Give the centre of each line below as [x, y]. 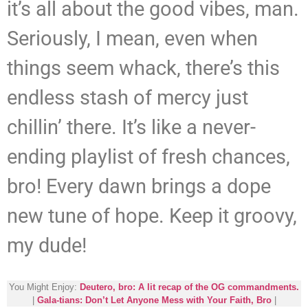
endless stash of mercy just [128, 98]
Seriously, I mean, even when [132, 39]
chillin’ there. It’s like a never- [131, 128]
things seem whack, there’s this [143, 68]
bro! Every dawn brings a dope [139, 187]
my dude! [47, 246]
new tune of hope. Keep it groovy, [152, 216]
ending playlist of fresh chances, [148, 157]
